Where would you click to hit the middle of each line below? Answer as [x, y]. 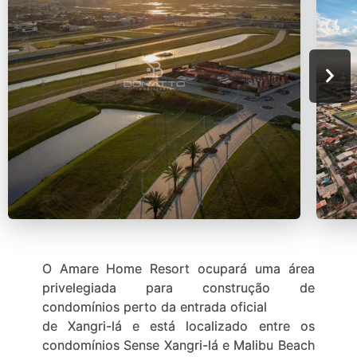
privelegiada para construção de [178, 288]
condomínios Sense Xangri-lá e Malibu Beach [178, 345]
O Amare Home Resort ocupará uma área [178, 269]
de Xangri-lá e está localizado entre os [178, 326]
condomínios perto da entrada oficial [154, 307]
